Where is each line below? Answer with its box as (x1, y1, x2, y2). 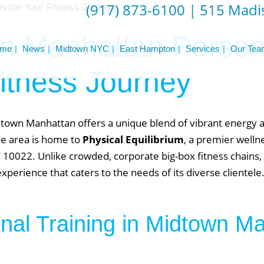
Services (186, 44, 220, 54)
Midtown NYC (55, 44, 109, 54)
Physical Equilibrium (82, 133, 184, 146)
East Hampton (120, 44, 175, 54)
